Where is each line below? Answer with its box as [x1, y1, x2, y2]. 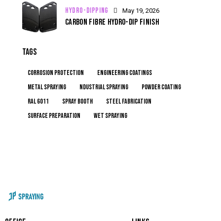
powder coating [142, 82, 181, 91]
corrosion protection [28, 68, 84, 77]
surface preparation [28, 111, 80, 120]
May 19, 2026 [122, 6, 159, 14]
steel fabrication [106, 97, 151, 106]
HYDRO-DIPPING [65, 5, 109, 15]
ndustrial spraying [79, 82, 128, 91]
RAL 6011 [28, 97, 49, 106]
